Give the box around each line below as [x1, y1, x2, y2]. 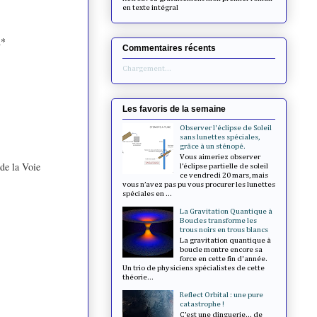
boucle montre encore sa [180, 246, 263, 254]
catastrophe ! [180, 300, 225, 309]
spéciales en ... [122, 189, 172, 197]
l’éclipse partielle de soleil [180, 161, 269, 170]
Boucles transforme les [180, 216, 258, 224]
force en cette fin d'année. [180, 255, 268, 263]
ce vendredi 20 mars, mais [180, 171, 269, 179]
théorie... [122, 273, 154, 282]
